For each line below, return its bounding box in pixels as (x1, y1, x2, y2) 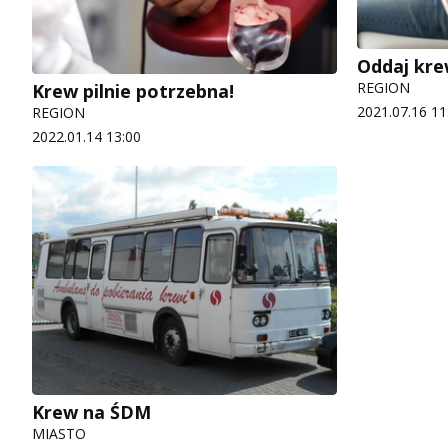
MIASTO (32, 423, 86, 443)
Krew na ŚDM (32, 399, 151, 424)
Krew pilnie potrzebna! (32, 79, 234, 103)
